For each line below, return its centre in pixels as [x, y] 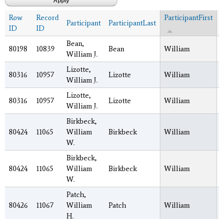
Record [47, 17]
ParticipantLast [132, 23]
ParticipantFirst [188, 17]
